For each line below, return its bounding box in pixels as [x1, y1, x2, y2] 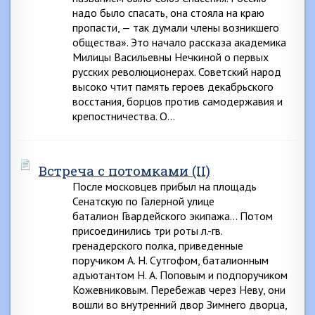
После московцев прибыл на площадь [72, 179, 257, 193]
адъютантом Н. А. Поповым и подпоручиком [72, 268, 288, 282]
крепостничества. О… [72, 109, 175, 123]
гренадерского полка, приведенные [72, 238, 243, 252]
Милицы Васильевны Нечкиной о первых [72, 50, 269, 64]
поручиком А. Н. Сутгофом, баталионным [72, 253, 269, 267]
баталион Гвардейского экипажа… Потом [72, 209, 273, 223]
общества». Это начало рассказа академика [72, 35, 286, 49]
